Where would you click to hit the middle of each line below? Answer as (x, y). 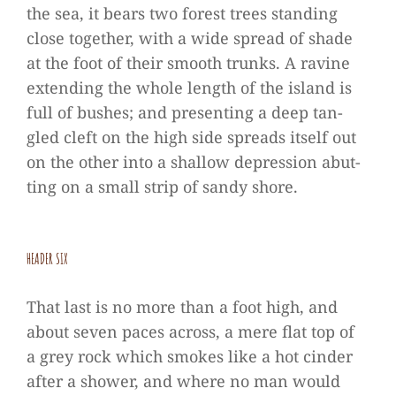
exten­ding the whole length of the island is (189, 88)
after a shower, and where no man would (183, 381)
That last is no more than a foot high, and (182, 307)
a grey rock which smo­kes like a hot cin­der (190, 356)
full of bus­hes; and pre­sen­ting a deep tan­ (185, 112)
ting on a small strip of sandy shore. (162, 187)
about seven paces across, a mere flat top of (190, 331)
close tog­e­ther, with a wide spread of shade (190, 38)
